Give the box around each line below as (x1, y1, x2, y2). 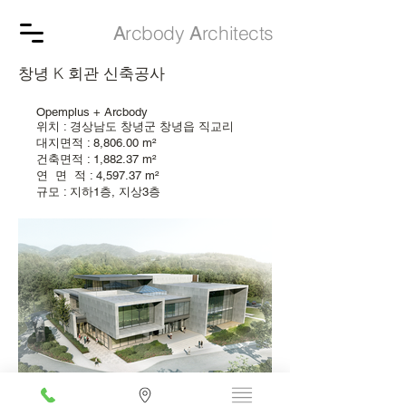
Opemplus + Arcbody (18, 105, 148, 119)
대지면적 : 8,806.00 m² (18, 136, 156, 150)
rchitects (201, 21, 274, 44)
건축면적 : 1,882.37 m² (18, 152, 156, 166)
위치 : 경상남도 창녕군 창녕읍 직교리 (18, 120, 234, 133)
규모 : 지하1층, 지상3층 (18, 185, 160, 198)
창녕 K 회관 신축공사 (18, 63, 165, 82)
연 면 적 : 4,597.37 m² (18, 169, 159, 182)
